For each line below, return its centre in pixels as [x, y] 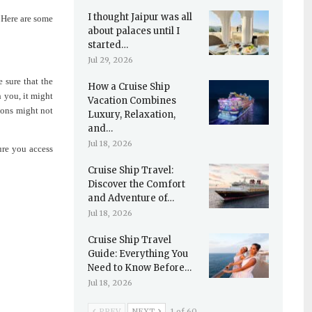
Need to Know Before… [139, 268]
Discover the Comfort [136, 184]
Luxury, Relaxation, [131, 115]
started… [108, 45]
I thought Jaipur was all [140, 17]
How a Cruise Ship [128, 87]
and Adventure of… [131, 198]
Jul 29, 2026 [110, 60]
